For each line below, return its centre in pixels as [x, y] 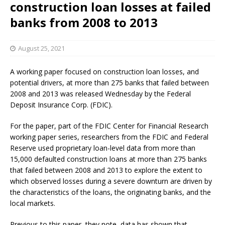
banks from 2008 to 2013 [84, 22]
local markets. [33, 203]
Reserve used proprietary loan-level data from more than [103, 148]
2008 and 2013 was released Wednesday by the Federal [100, 93]
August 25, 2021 [41, 48]
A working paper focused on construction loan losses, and [104, 71]
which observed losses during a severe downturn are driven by [111, 181]
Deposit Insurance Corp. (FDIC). [61, 104]
